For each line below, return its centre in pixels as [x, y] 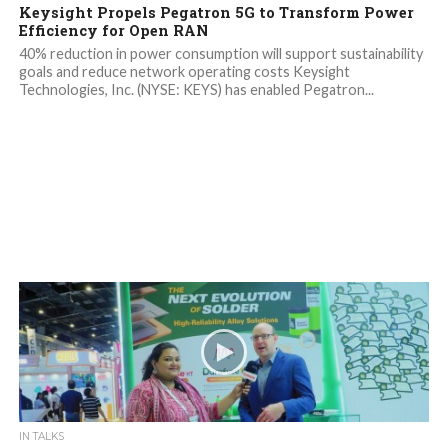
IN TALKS [41, 437]
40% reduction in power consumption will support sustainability [220, 54]
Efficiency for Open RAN [113, 31]
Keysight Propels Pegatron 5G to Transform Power [216, 13]
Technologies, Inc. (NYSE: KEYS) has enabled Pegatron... [196, 90]
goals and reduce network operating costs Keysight [184, 72]
